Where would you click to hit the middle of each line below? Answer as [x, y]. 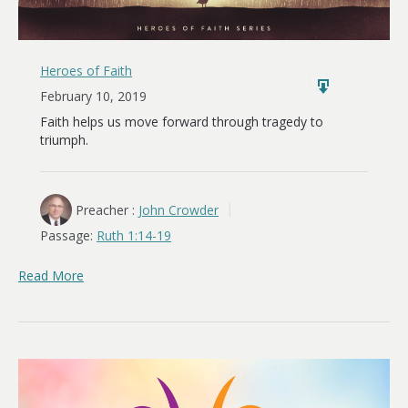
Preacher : [105, 209]
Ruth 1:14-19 [134, 235]
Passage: [66, 235]
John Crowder [178, 209]
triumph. [64, 139]
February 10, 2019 [93, 96]
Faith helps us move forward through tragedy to [182, 121]
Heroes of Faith [86, 70]
